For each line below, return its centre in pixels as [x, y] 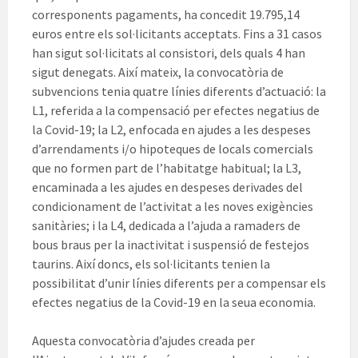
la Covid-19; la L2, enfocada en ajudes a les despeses [171, 130]
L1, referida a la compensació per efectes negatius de [176, 111]
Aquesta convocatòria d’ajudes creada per [143, 341]
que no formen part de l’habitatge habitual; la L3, [167, 168]
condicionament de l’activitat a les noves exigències [173, 207]
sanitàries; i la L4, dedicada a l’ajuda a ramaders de [166, 226]
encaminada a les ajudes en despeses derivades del [167, 187]
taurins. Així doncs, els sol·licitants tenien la [151, 264]
